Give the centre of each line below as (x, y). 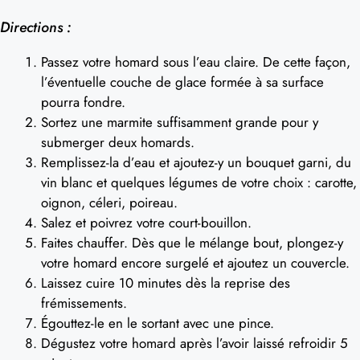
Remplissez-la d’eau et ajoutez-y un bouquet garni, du (196, 162)
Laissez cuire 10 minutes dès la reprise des (166, 282)
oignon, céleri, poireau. (109, 202)
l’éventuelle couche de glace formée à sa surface (182, 82)
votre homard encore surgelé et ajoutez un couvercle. (195, 262)
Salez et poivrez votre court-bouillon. (146, 222)
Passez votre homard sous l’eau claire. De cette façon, (196, 61)
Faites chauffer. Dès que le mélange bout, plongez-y (192, 242)
